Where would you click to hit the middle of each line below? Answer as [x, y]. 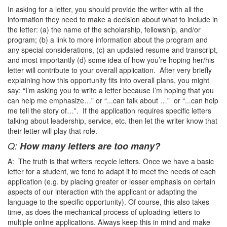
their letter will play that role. [52, 131]
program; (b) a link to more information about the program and [108, 40]
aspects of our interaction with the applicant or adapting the [102, 192]
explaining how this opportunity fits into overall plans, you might [108, 80]
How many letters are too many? [90, 146]
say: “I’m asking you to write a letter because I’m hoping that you [111, 90]
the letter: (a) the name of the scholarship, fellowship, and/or [104, 29]
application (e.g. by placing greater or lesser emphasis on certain [111, 181]
